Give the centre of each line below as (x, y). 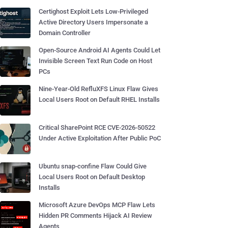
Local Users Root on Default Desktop (92, 177)
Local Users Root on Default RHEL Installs (99, 99)
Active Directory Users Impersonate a (93, 22)
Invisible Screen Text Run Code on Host (95, 61)
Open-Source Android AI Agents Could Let (99, 50)
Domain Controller (65, 33)
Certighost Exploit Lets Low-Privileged (93, 11)
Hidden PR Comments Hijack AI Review (95, 216)
